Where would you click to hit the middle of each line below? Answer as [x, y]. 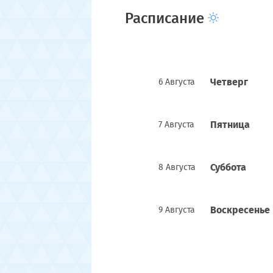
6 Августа [176, 82]
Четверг [229, 82]
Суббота [228, 167]
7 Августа [176, 125]
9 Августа [176, 210]
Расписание [166, 18]
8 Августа [177, 167]
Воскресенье [240, 210]
